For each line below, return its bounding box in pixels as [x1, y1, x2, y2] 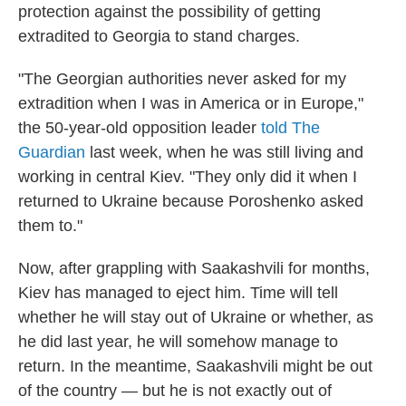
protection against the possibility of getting [18, 3, 321, 22]
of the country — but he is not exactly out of [18, 382, 332, 401]
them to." [18, 217, 82, 236]
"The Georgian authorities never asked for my [18, 70, 346, 89]
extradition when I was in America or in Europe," [18, 94, 363, 113]
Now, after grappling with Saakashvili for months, [18, 259, 370, 278]
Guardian [18, 143, 85, 162]
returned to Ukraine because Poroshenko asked [18, 192, 363, 211]
